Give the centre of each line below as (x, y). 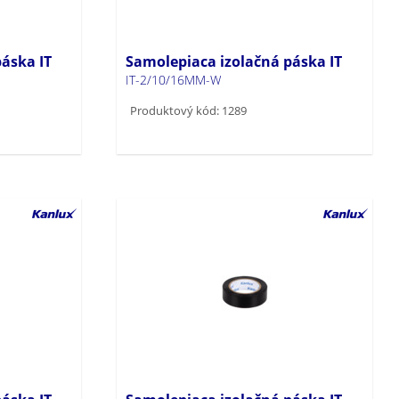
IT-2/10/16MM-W (174, 79)
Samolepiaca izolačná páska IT (234, 61)
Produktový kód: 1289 (189, 110)
